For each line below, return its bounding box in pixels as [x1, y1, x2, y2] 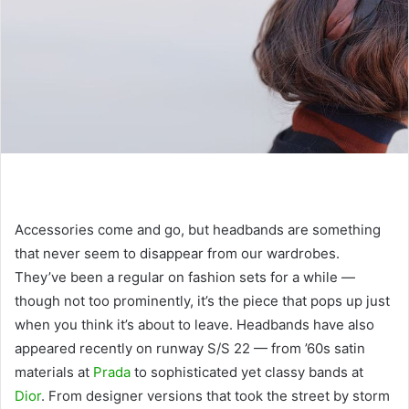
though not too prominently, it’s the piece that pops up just [15, 291, 390, 309]
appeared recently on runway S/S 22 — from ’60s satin [15, 339, 365, 357]
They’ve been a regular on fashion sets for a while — [15, 267, 355, 286]
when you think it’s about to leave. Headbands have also [15, 315, 374, 333]
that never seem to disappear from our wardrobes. [15, 244, 340, 262]
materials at [15, 362, 93, 381]
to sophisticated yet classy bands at [131, 362, 363, 381]
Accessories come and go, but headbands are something [15, 220, 381, 238]
